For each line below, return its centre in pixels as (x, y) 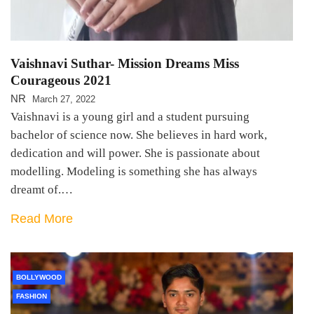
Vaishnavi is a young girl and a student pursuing (130, 117)
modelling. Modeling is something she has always (134, 172)
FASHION (32, 296)
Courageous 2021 (61, 81)
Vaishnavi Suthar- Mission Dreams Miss (125, 64)
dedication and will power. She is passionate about (135, 153)
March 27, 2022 (64, 100)
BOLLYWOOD (39, 278)
